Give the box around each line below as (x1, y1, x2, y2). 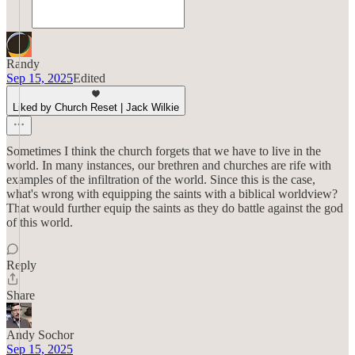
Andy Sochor (6, 328, 74, 342)
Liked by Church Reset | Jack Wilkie (13, 101, 179, 113)
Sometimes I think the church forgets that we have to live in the (6, 144, 321, 158)
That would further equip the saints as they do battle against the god (6, 201, 343, 215)
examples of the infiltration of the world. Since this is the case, (6, 173, 315, 186)
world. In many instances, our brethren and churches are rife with (6, 158, 331, 172)
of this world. (6, 216, 73, 229)
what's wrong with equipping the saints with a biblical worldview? (6, 187, 338, 200)
